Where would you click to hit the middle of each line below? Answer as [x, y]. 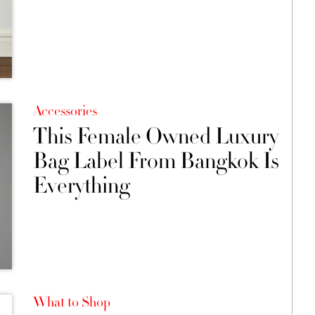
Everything [81, 186]
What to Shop [71, 302]
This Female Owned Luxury [155, 137]
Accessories [65, 111]
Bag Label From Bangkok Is [156, 161]
